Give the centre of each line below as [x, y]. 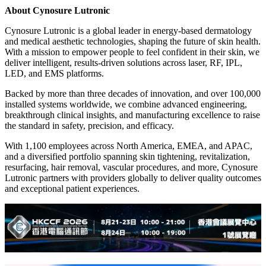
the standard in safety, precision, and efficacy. [89, 126]
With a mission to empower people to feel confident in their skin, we [132, 52]
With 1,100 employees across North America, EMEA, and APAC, [129, 146]
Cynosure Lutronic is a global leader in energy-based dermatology [128, 31]
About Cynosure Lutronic [57, 11]
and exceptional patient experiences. [72, 189]
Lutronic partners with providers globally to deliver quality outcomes [133, 178]
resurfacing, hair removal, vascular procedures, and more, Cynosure [131, 167]
